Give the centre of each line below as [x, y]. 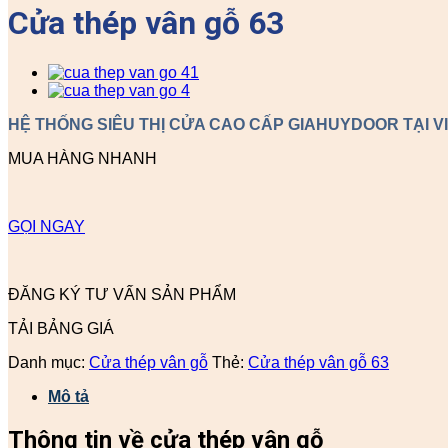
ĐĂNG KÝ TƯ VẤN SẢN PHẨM [122, 294]
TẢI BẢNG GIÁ [61, 328]
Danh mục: [48, 362]
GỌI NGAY [46, 226]
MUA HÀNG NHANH [82, 158]
